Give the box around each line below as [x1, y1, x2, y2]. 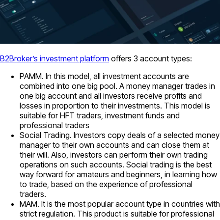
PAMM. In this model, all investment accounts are [20, 71, 189, 81]
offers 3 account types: [109, 53, 192, 63]
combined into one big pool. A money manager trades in [20, 81, 215, 91]
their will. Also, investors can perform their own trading [20, 149, 208, 160]
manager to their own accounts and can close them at [20, 139, 209, 150]
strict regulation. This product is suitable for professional [20, 208, 214, 219]
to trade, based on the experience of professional [20, 179, 192, 189]
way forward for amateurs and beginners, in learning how [20, 169, 217, 179]
